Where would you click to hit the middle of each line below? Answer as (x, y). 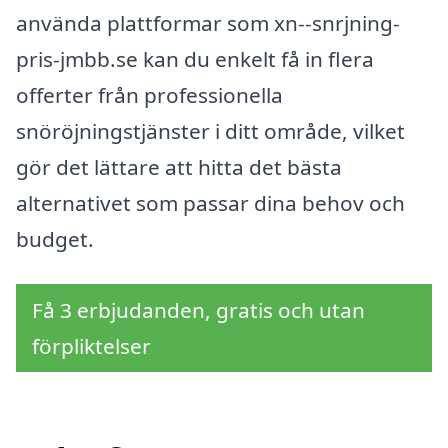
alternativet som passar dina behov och (210, 202)
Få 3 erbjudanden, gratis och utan (198, 310)
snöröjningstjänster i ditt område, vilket (210, 130)
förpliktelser (91, 346)
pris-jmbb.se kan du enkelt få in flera (195, 58)
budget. (55, 238)
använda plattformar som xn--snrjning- (208, 22)
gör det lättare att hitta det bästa (179, 166)
